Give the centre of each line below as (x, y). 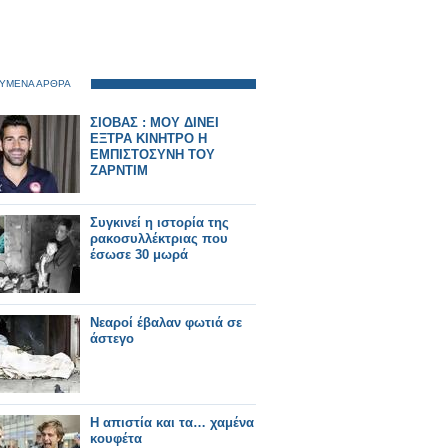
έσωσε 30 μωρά (139, 254)
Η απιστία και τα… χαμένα (172, 422)
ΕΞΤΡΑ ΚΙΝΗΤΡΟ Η (148, 138)
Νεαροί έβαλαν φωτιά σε (166, 322)
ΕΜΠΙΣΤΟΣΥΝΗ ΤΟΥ (152, 154)
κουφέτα (116, 438)
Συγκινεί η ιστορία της (159, 222)
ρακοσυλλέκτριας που (159, 238)
